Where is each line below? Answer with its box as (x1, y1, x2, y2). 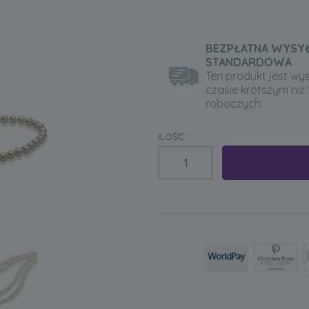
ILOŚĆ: (158, 131, 186, 142)
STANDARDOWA (206, 55, 292, 69)
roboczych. (206, 97, 263, 110)
